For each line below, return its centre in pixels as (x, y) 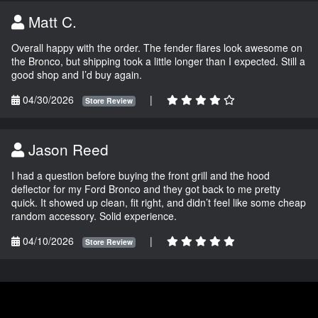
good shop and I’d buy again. (77, 75)
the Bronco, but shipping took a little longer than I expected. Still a (158, 61)
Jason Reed (66, 149)
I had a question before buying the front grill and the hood (141, 176)
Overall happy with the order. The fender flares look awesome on (157, 48)
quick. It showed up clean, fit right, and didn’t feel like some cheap (159, 203)
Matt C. (50, 22)
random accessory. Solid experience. (94, 216)
